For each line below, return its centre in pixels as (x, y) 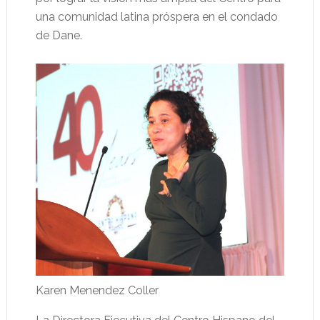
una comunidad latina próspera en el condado (156, 17)
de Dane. (59, 36)
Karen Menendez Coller (97, 291)
